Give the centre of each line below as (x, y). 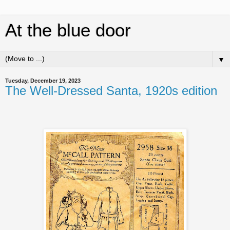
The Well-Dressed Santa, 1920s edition (111, 91)
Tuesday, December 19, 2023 (43, 81)
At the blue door (68, 30)
